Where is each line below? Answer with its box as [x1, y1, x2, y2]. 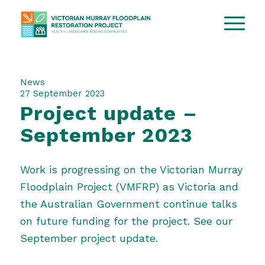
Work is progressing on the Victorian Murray [20, 163, 243, 176]
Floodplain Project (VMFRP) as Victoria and [20, 180, 238, 193]
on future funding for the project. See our [20, 214, 232, 227]
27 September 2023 [20, 88, 105, 99]
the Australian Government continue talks [20, 197, 237, 210]
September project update [20, 231, 156, 244]
